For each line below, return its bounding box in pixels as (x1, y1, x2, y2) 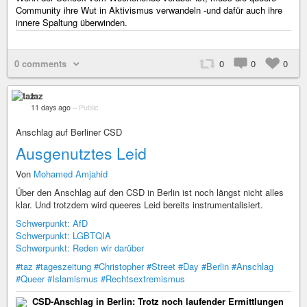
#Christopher (94, 260, 144, 273)
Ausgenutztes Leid (16, 142, 147, 164)
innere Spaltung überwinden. (16, 16, 127, 29)
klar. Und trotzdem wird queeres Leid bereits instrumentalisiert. (16, 198, 263, 211)
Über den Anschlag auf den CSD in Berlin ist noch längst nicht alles (16, 186, 284, 199)
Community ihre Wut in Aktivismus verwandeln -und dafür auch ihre (16, 3, 282, 16)
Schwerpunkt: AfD (16, 217, 88, 230)
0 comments (14, 57, 66, 70)
